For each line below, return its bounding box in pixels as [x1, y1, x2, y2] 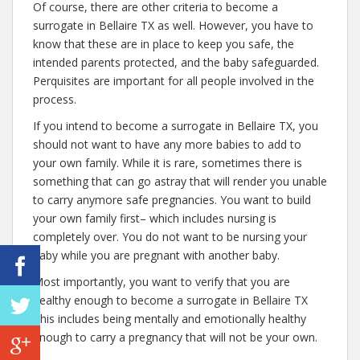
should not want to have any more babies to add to [33, 137, 301, 152]
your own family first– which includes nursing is [33, 211, 276, 226]
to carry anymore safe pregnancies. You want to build [33, 192, 311, 207]
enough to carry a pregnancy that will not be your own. [33, 329, 317, 345]
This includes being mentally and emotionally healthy [33, 311, 306, 326]
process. [33, 92, 76, 107]
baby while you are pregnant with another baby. [33, 247, 280, 263]
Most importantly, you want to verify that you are [33, 274, 290, 289]
